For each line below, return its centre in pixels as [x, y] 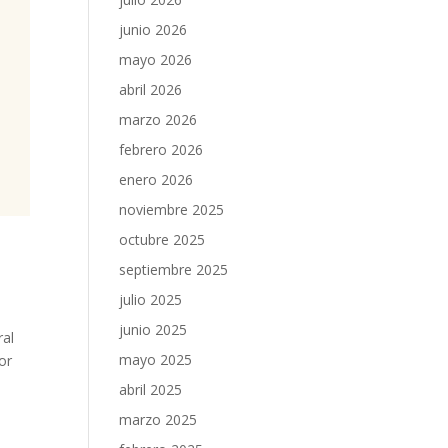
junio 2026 [153, 29]
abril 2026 [151, 89]
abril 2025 [151, 389]
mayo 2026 [156, 59]
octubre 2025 [162, 239]
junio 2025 [153, 329]
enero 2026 [156, 179]
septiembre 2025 [174, 269]
